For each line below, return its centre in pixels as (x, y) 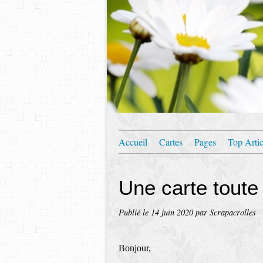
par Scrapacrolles (226, 212)
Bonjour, (135, 248)
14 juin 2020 (173, 212)
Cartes (171, 142)
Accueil (133, 142)
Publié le (135, 212)
